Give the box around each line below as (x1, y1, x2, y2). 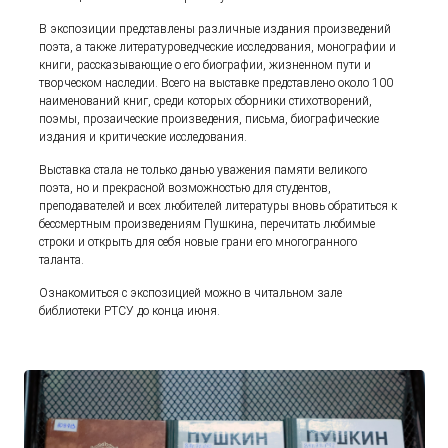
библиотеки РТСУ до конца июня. (39, 303, 221, 318)
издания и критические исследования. (39, 129, 248, 144)
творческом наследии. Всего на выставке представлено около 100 (39, 75, 394, 90)
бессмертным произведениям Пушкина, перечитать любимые (39, 216, 376, 231)
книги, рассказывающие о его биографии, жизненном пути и (39, 57, 372, 72)
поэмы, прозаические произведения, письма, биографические (39, 111, 380, 126)
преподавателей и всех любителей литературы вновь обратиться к (39, 198, 398, 213)
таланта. (39, 252, 85, 267)
